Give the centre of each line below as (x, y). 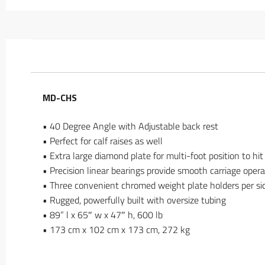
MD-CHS (59, 98)
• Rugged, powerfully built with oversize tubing (134, 200)
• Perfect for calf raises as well (102, 140)
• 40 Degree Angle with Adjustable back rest (130, 126)
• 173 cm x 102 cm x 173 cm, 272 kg (116, 229)
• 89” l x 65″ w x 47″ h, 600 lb (102, 214)
